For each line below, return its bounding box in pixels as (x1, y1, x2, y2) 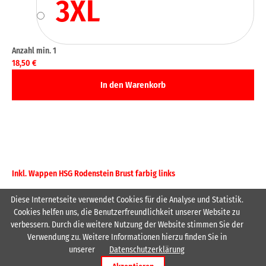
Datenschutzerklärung (109, 244, 185, 255)
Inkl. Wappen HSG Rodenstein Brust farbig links (12, 169, 175, 179)
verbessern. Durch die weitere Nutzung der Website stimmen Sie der (10, 219, 243, 230)
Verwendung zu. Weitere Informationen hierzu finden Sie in (27, 232, 227, 242)
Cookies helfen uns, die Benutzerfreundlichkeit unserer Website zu (14, 207, 240, 217)
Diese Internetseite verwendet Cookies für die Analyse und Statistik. (10, 194, 243, 205)
